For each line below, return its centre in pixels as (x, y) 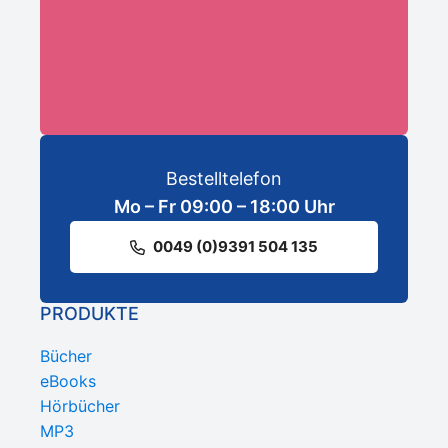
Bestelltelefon (224, 179)
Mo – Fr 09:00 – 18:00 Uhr (224, 207)
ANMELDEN (160, 29)
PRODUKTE (89, 314)
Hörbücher (80, 406)
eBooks (68, 381)
